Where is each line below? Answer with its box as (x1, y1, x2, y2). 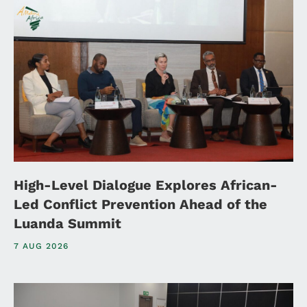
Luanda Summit (14, 214, 121, 232)
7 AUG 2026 (14, 241, 69, 251)
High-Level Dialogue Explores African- (14, 176, 278, 193)
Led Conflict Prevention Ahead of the (14, 195, 267, 212)
